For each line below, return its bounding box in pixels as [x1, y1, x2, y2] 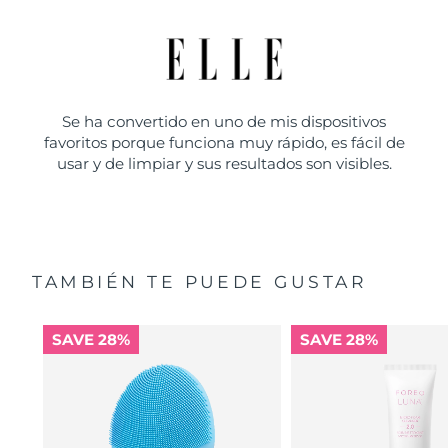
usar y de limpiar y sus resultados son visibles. [56, 154, 392, 173]
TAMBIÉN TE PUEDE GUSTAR [32, 271, 368, 293]
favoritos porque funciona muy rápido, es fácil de [43, 133, 405, 152]
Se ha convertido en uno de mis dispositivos [62, 112, 386, 131]
